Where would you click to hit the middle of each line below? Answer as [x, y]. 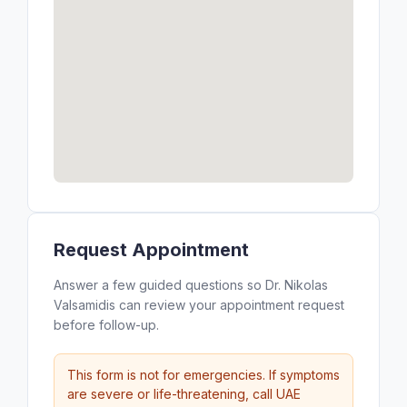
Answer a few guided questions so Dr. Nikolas [191, 285]
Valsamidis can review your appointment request [199, 305]
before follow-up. [106, 325]
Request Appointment [151, 250]
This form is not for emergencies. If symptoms [203, 375]
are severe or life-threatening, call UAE [184, 394]
